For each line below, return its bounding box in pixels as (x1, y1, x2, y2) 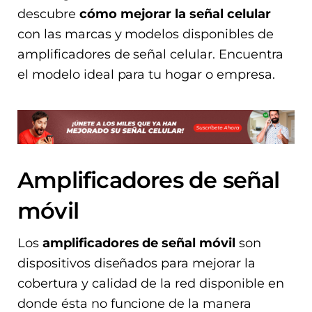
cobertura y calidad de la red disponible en (17, 275, 284, 291)
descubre (17, 6, 79, 22)
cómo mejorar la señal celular (79, 6, 271, 22)
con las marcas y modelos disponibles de (17, 26, 274, 42)
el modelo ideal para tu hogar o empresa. (17, 67, 275, 83)
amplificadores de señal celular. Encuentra (17, 47, 283, 63)
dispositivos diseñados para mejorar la (17, 255, 256, 271)
